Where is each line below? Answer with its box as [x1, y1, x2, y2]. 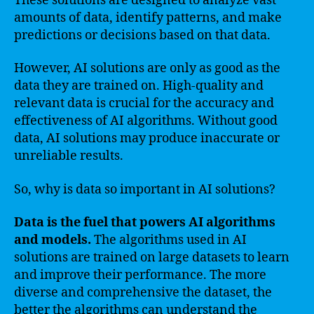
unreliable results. [14, 148, 123, 164]
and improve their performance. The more [14, 267, 266, 283]
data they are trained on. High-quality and [14, 78, 264, 94]
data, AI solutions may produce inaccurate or [14, 130, 280, 146]
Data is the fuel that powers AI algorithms [14, 214, 275, 231]
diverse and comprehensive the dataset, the [14, 285, 272, 301]
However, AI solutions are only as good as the [14, 60, 280, 76]
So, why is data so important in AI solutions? [14, 181, 275, 198]
